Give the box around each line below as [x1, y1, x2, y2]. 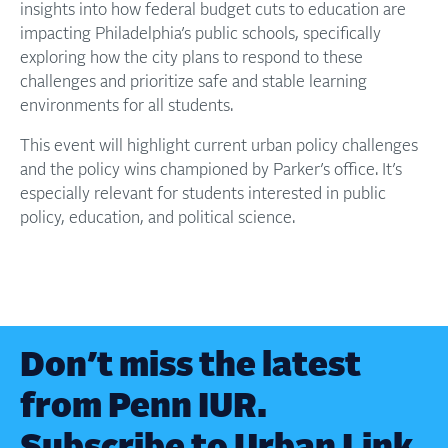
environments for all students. [20, 98, 233, 114]
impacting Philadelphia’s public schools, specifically [20, 26, 381, 42]
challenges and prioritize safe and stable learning [20, 74, 367, 90]
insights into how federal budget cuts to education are [20, 2, 406, 18]
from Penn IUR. [20, 391, 267, 424]
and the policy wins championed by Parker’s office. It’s [20, 162, 402, 178]
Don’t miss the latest [20, 350, 361, 383]
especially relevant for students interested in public [20, 186, 386, 202]
